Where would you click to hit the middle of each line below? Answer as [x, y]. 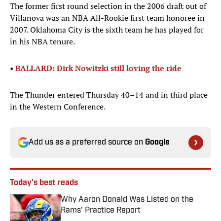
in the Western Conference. [58, 107]
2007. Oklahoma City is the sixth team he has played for [107, 30]
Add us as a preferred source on [87, 143]
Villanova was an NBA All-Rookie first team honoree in [107, 18]
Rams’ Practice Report [101, 211]
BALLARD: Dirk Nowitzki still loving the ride [98, 68]
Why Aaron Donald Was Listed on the [127, 200]
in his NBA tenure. [42, 42]
